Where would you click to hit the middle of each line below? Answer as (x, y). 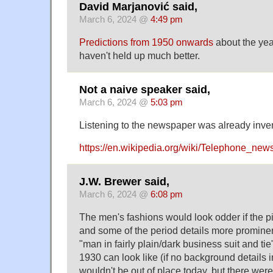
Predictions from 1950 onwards (146, 42)
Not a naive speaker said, (145, 90)
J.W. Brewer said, (124, 182)
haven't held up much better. (140, 55)
